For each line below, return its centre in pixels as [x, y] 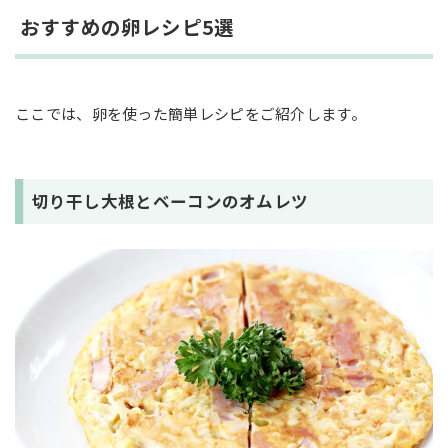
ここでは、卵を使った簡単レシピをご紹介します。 [190, 113]
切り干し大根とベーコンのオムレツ [170, 201]
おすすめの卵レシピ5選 [127, 27]
